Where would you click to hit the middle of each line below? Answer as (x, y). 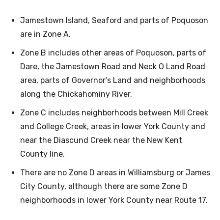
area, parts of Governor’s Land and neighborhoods (113, 81)
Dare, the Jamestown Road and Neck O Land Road (113, 67)
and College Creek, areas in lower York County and (113, 127)
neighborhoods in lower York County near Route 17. (114, 200)
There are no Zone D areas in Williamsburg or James (115, 173)
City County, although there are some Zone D (104, 187)
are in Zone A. (45, 34)
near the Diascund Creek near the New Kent (101, 140)
